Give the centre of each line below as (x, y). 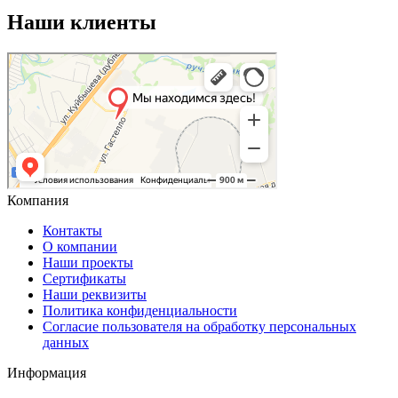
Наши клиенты (82, 22)
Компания (38, 200)
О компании (80, 246)
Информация (47, 372)
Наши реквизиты (95, 294)
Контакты (72, 230)
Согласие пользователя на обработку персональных (199, 326)
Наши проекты (88, 262)
